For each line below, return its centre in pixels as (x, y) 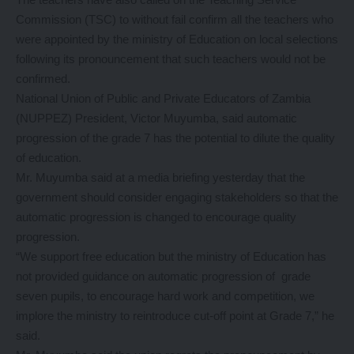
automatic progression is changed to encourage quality (156, 217)
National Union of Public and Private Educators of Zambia (163, 99)
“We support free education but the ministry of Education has (171, 257)
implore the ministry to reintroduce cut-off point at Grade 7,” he (175, 316)
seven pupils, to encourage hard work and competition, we (165, 296)
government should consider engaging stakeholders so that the (177, 198)
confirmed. (43, 79)
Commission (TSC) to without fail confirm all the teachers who (175, 20)
